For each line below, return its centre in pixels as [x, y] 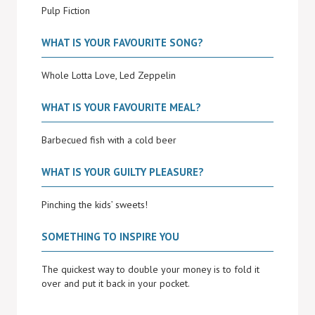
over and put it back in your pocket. [116, 283]
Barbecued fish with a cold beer [109, 140]
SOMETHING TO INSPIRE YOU [110, 237]
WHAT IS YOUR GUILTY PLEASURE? [123, 172]
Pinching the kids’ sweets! [95, 205]
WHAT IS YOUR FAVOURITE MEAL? [121, 107]
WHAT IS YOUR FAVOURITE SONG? [122, 43]
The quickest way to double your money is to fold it [150, 269]
